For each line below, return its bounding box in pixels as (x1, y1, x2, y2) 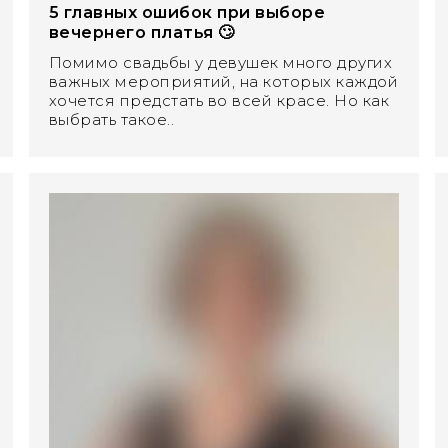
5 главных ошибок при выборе (48, 3, 326, 23)
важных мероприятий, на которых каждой (48, 72, 399, 92)
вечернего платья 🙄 (48, 23, 235, 43)
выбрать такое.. (48, 110, 175, 130)
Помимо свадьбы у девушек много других (48, 53, 393, 73)
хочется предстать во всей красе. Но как (48, 91, 390, 111)
